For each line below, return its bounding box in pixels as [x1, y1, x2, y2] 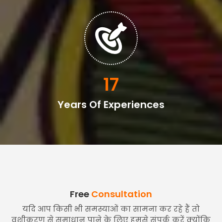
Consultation [91, 187, 152, 200]
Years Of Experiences [57, 97, 165, 111]
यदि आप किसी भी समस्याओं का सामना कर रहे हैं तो [22, 203, 200, 214]
